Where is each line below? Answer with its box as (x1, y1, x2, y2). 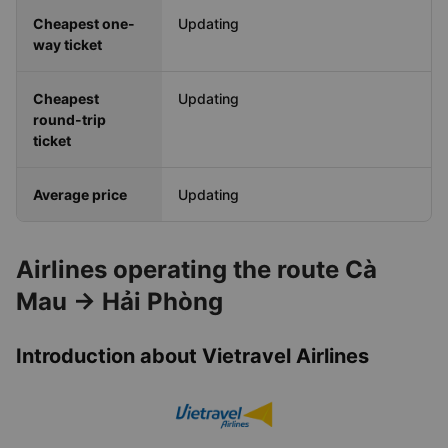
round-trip (33, 111, 106, 128)
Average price (33, 186, 127, 203)
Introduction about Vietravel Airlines (16, 344, 369, 368)
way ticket (33, 36, 102, 53)
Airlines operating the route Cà (16, 255, 377, 284)
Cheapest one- (33, 15, 135, 32)
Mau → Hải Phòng (16, 287, 223, 316)
